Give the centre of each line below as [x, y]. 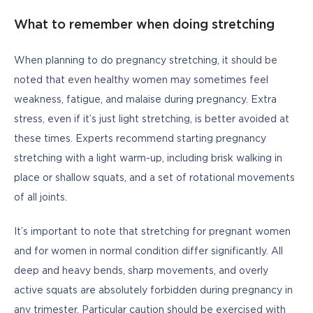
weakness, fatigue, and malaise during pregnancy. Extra [145, 100]
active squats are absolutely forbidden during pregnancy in [153, 290]
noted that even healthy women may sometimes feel [141, 80]
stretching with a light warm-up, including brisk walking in [148, 158]
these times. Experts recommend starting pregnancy [140, 139]
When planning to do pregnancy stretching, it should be [146, 60]
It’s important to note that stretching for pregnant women [152, 232]
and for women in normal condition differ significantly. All [148, 251]
